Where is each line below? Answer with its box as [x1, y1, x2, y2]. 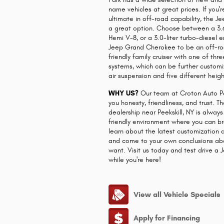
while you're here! [108, 155, 161, 164]
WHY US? [108, 88, 139, 97]
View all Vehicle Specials [133, 189, 221, 199]
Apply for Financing [133, 213, 200, 223]
